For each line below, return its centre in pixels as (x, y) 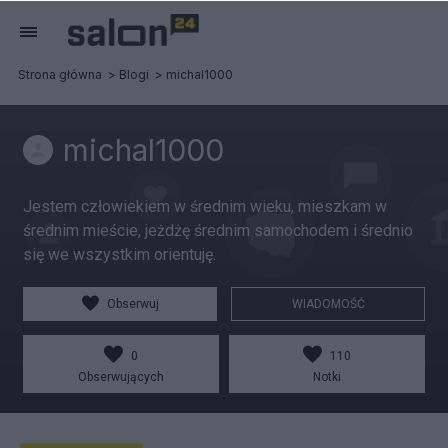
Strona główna (60, 74)
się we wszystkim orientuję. (119, 254)
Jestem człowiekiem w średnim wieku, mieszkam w (205, 206)
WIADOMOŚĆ (328, 304)
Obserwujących (121, 377)
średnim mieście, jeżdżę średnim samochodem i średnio (218, 230)
